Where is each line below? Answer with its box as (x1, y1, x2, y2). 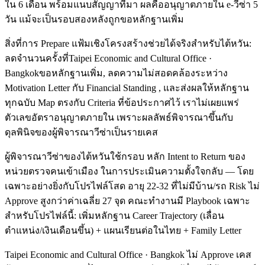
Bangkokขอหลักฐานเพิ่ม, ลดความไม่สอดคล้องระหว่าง (5, 67, 228, 78)
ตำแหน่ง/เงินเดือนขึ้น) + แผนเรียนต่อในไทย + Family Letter (5, 225, 241, 235)
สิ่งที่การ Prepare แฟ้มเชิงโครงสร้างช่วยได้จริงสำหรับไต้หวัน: (5, 38, 251, 49)
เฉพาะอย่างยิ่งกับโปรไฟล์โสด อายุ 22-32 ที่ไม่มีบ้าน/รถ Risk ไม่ (5, 180, 260, 191)
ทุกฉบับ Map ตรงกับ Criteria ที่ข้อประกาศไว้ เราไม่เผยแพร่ (5, 97, 239, 108)
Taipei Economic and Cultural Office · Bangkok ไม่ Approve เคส (5, 249, 251, 260)
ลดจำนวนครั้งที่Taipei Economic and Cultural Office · (5, 53, 212, 63)
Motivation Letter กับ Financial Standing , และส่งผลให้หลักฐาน (5, 82, 249, 93)
